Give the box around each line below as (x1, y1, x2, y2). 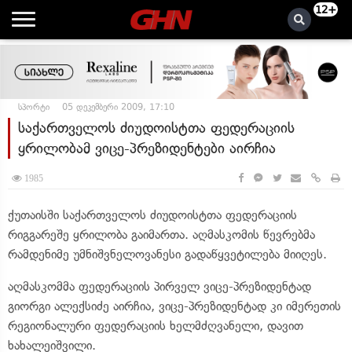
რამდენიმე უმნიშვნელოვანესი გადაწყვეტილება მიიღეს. (8, 247, 335, 262)
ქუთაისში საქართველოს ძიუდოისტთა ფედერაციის (8, 207, 297, 222)
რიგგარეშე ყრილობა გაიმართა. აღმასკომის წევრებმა (8, 227, 315, 242)
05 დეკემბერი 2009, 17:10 (62, 101, 174, 112)
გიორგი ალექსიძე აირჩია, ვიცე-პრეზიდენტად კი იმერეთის (8, 299, 341, 313)
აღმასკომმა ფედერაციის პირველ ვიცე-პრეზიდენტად (8, 279, 311, 294)
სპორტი (18, 101, 49, 112)
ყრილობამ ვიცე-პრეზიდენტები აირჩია (18, 139, 276, 157)
